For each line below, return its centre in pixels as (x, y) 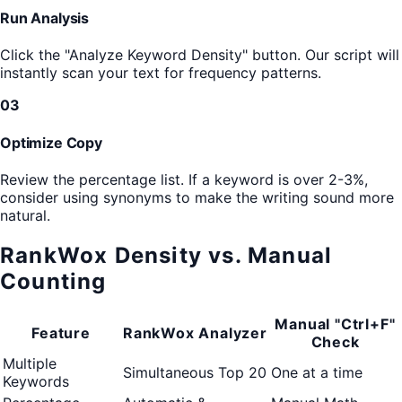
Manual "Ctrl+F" (335, 323)
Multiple (30, 363)
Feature (61, 332)
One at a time (317, 372)
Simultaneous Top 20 (195, 372)
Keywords (36, 381)
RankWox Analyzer (195, 332)
